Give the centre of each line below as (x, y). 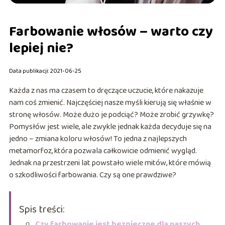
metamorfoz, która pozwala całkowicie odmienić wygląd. (103, 151)
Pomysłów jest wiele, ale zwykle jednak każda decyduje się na (110, 127)
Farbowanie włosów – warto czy (111, 32)
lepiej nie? (41, 48)
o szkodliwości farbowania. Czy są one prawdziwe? (92, 175)
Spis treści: (41, 209)
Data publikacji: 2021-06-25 (45, 71)
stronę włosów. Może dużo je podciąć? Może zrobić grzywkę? (111, 115)
